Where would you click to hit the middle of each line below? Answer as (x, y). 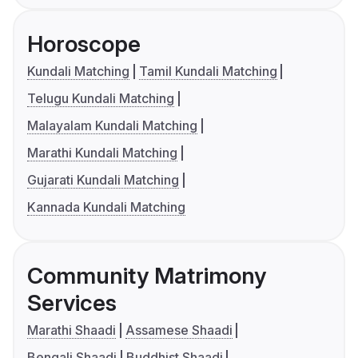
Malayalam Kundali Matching (112, 126)
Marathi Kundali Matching (102, 153)
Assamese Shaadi (179, 330)
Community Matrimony (147, 276)
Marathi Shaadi (72, 330)
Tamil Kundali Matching (208, 72)
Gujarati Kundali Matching (103, 180)
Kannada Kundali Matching (106, 207)
